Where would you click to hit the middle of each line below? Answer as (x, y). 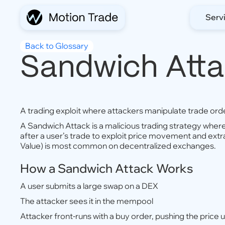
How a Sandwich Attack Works (107, 168)
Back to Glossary (57, 46)
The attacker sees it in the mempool (87, 201)
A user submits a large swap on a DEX (89, 186)
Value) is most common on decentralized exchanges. (118, 146)
